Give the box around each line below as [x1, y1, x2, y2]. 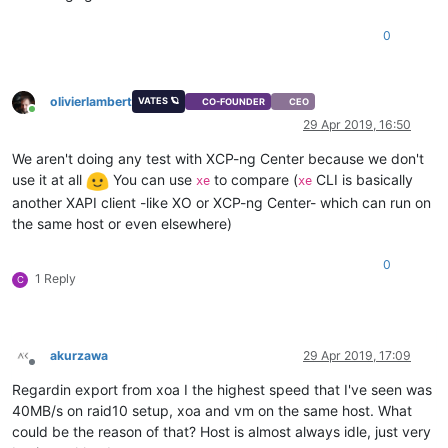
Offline [31, 362, 68, 378]
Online [31, 109, 67, 125]
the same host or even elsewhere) [12, 214, 232, 232]
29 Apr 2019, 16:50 [303, 116, 411, 132]
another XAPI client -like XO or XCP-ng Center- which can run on [12, 193, 431, 211]
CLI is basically [312, 170, 413, 188]
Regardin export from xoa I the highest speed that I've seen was [12, 380, 432, 398]
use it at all [12, 170, 86, 188]
